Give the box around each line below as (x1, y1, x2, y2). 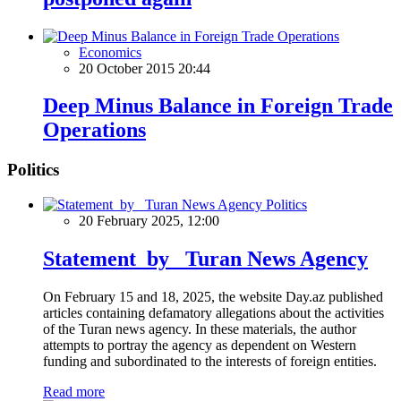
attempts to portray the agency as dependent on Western (43, 337, 356, 353)
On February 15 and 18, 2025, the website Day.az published (43, 288, 383, 304)
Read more (43, 383, 105, 399)
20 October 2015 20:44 (79, 60, 210, 76)
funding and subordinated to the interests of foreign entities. (43, 353, 377, 369)
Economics (79, 44, 141, 60)
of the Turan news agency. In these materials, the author (43, 320, 356, 337)
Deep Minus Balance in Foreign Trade (43, 94, 393, 118)
